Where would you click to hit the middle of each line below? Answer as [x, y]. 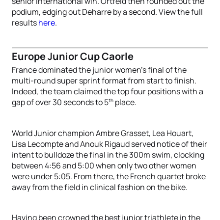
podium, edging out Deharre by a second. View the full [107, 12]
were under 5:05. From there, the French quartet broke [109, 176]
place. [125, 102]
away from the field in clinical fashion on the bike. [100, 187]
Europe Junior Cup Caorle [73, 56]
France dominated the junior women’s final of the [99, 70]
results [25, 23]
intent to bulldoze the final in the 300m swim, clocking [108, 154]
